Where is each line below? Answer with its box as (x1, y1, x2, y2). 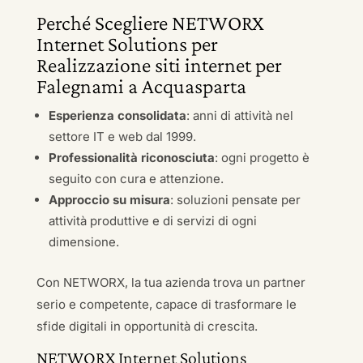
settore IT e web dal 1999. (48, 129, 196, 144)
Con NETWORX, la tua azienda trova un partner (36, 275, 305, 290)
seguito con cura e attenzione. (48, 171, 224, 186)
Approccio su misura (48, 192, 170, 207)
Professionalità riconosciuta (48, 150, 215, 165)
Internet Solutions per (36, 32, 218, 56)
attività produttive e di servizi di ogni (48, 213, 257, 228)
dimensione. (48, 234, 119, 250)
